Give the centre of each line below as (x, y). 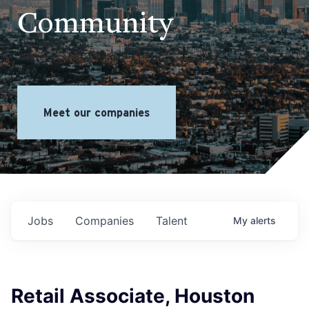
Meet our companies (97, 112)
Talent (172, 221)
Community (95, 25)
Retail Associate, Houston (133, 296)
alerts (263, 220)
